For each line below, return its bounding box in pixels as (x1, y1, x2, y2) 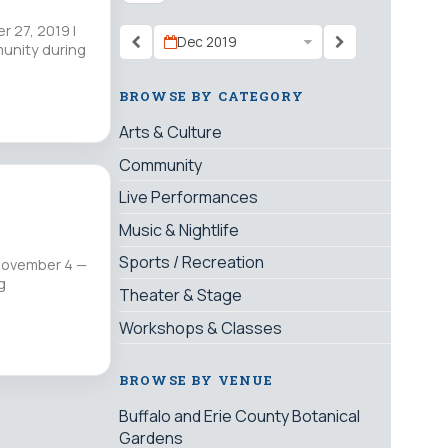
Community (119, 153, 202, 176)
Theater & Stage (119, 284, 242, 306)
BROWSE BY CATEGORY (119, 88, 304, 105)
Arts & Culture (119, 121, 222, 144)
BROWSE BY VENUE (119, 372, 274, 389)
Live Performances (119, 186, 258, 209)
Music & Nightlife (119, 218, 239, 241)
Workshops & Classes (119, 316, 282, 339)
